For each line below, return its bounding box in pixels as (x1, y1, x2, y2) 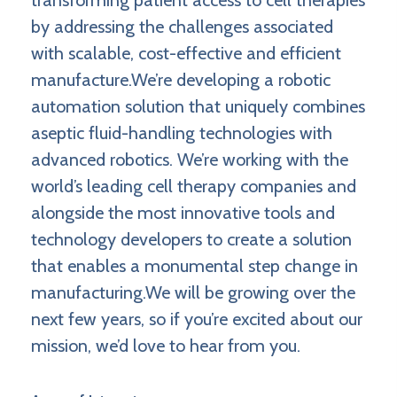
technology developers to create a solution (31, 229, 352, 251)
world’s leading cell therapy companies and (31, 175, 356, 198)
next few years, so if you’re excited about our (31, 308, 362, 331)
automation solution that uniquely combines (31, 96, 365, 118)
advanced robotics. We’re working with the (31, 149, 348, 171)
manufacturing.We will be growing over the (31, 282, 355, 304)
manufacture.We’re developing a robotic (31, 69, 331, 91)
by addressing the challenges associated (31, 16, 333, 38)
